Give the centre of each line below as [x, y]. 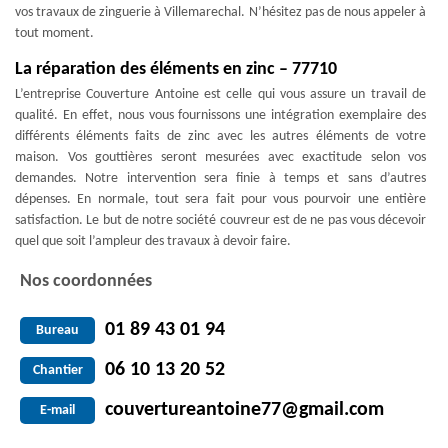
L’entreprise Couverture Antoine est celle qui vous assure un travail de [220, 94]
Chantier [57, 370]
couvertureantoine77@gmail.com [244, 410]
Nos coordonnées [86, 281]
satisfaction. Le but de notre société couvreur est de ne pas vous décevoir [220, 220]
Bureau [57, 330]
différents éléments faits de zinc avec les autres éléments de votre [220, 136]
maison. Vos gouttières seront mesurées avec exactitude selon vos [220, 157]
